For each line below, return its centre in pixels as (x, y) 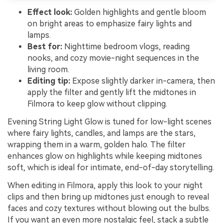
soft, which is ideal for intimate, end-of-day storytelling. (111, 167)
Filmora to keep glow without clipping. (97, 104)
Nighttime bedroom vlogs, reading (126, 47)
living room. (48, 70)
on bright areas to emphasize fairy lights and (110, 24)
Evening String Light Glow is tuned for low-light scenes (110, 121)
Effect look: (50, 12)
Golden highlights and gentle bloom (139, 12)
